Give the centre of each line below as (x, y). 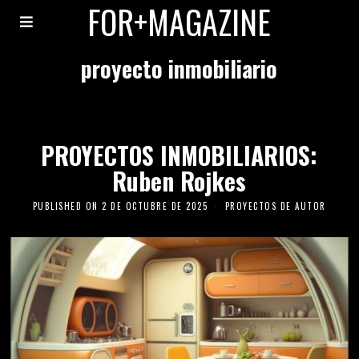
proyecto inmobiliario (179, 69)
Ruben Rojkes (179, 181)
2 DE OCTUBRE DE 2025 (155, 206)
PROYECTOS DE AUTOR (275, 206)
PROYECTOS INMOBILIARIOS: (179, 155)
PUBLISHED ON (65, 206)
